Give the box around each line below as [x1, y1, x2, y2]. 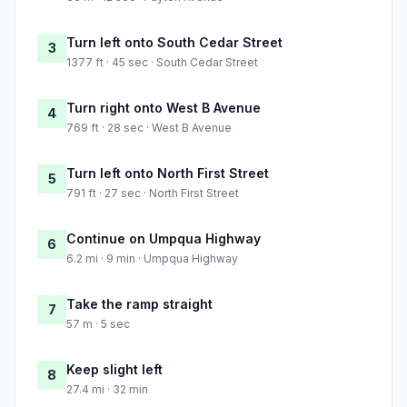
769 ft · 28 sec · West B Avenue [66, 121, 232, 135]
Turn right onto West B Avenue [66, 100, 261, 116]
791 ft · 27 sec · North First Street [66, 186, 239, 201]
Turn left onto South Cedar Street [66, 35, 283, 51]
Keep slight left [66, 362, 163, 378]
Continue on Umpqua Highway [66, 231, 261, 247]
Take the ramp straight [66, 296, 213, 313]
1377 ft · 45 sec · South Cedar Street [66, 55, 258, 70]
